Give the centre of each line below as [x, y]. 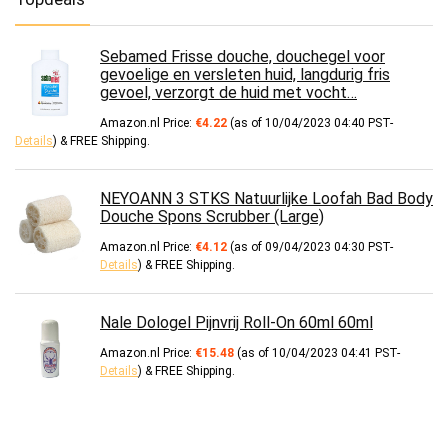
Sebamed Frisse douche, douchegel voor [242, 56]
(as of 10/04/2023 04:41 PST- [317, 352]
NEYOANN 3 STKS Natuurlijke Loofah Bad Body [266, 198]
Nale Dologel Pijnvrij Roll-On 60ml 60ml [236, 322]
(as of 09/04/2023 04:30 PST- [310, 246]
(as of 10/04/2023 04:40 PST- [310, 122]
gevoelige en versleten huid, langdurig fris [245, 74]
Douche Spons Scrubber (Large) [212, 216]
